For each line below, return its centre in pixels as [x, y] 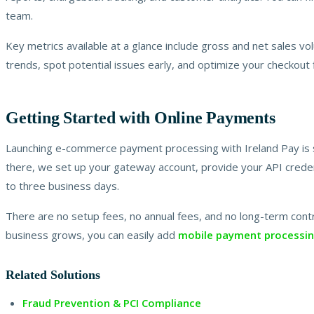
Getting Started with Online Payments [141, 117]
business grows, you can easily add [90, 234]
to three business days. [62, 185]
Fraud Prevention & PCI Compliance [112, 302]
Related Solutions [53, 274]
